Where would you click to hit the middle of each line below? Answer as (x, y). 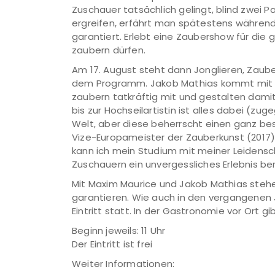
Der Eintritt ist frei (112, 244)
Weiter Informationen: (123, 264)
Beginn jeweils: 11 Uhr (119, 230)
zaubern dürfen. (109, 50)
